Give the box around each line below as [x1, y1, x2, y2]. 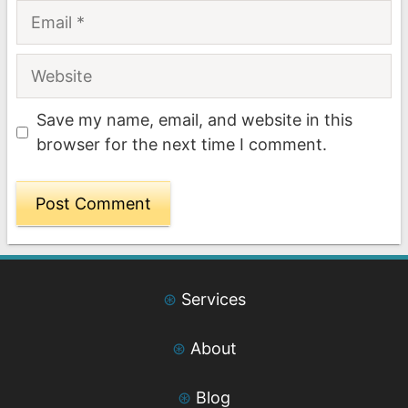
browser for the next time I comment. [36, 135, 327, 155]
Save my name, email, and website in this [36, 110, 352, 130]
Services [180, 290, 246, 310]
